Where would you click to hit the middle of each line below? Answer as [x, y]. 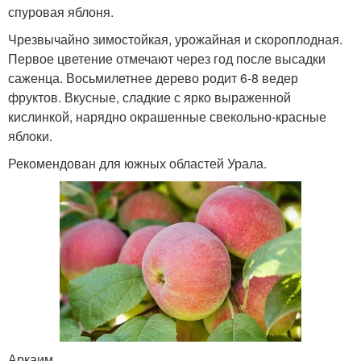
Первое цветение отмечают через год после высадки [167, 58]
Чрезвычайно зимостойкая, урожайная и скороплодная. [175, 39]
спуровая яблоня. [61, 11]
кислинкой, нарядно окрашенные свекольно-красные [167, 116]
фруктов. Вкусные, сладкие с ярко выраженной [149, 97]
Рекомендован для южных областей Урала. [137, 163]
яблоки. [30, 135]
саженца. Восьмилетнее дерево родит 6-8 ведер [153, 77]
